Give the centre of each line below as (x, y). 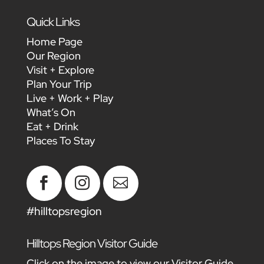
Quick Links (53, 22)
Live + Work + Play (70, 98)
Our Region (53, 56)
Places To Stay (60, 141)
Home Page (54, 42)
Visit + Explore (60, 70)
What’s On (51, 113)
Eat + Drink (52, 127)
